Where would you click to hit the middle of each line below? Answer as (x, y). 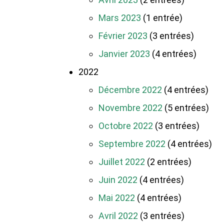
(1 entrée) (162, 18)
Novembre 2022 (130, 108)
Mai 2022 (117, 198)
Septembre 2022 (132, 144)
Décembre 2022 (130, 90)
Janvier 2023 (124, 54)
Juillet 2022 (122, 162)
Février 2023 (123, 36)
